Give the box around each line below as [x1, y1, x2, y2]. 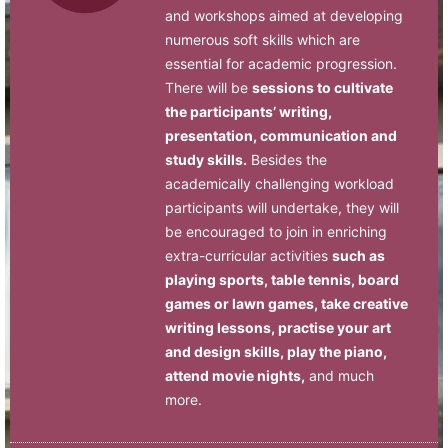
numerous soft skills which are [165, 30, 360, 48]
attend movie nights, [165, 366, 305, 384]
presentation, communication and [165, 126, 397, 144]
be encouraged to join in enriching [165, 222, 387, 240]
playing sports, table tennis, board [165, 270, 399, 288]
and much [305, 366, 374, 384]
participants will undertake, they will [165, 198, 399, 216]
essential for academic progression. [165, 54, 397, 72]
